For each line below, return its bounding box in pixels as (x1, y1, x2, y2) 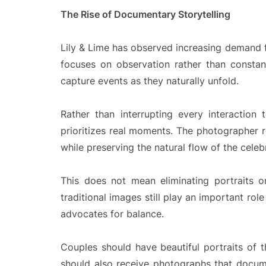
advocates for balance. (61, 208, 164, 220)
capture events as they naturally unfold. (61, 75, 239, 87)
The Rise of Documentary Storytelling (61, 8, 230, 20)
